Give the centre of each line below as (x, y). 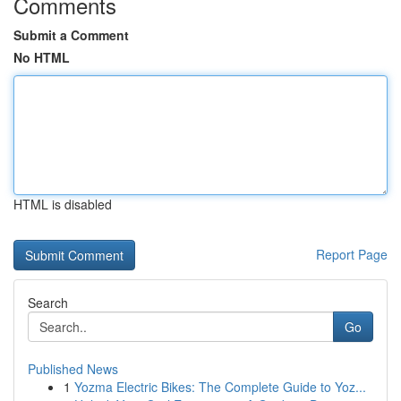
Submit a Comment (71, 35)
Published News (73, 369)
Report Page (352, 254)
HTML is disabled (63, 204)
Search (48, 303)
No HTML (42, 57)
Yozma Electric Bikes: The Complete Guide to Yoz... (220, 387)
